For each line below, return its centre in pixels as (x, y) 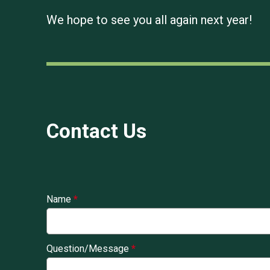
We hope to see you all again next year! (149, 20)
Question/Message (89, 248)
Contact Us (96, 131)
